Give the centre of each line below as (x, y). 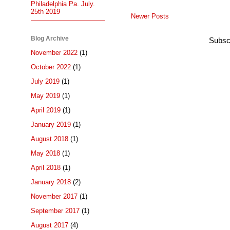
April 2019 (46, 110)
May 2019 (45, 96)
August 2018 (50, 139)
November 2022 (54, 53)
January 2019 (51, 125)
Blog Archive (50, 38)
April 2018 (46, 168)
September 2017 (55, 211)
